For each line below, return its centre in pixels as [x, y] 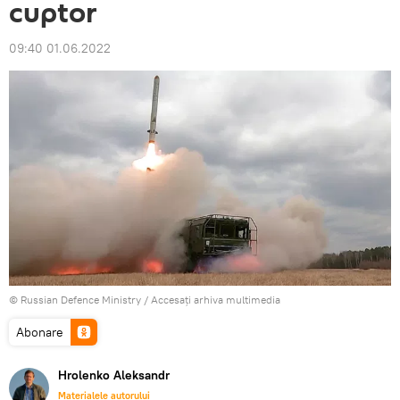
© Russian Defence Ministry [75, 299]
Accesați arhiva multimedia [216, 299]
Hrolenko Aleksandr [114, 375]
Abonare [40, 332]
